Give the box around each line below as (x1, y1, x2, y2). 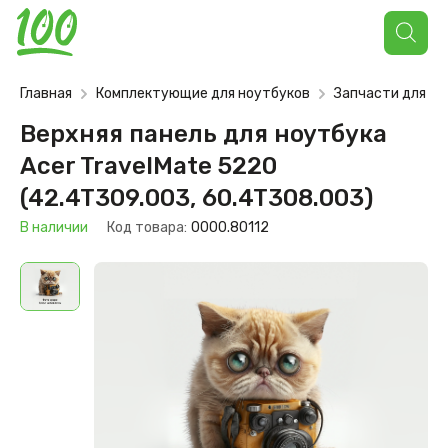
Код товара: (107, 219, 187, 236)
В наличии (20, 219, 91, 236)
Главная (20, 85, 72, 102)
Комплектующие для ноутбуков (96, 85, 310, 102)
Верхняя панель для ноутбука (20, 120, 387, 148)
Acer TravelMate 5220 (20, 152, 277, 180)
